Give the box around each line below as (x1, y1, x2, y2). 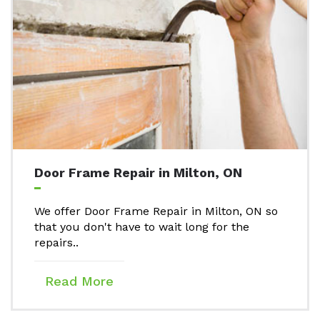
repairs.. (34, 236, 82, 250)
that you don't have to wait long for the (34, 220, 249, 234)
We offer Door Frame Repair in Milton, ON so (34, 204, 278, 219)
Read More (45, 273, 114, 289)
